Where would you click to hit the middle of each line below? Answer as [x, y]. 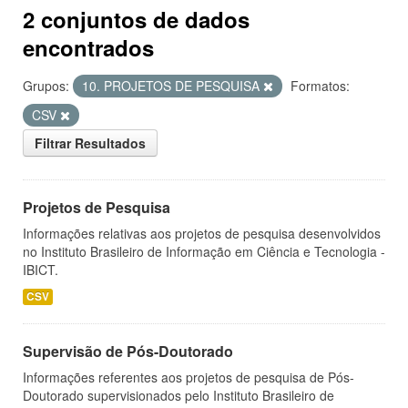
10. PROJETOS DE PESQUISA [173, 86]
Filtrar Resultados [90, 143]
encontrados [88, 47]
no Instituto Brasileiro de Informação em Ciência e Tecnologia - [204, 251]
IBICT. [41, 270]
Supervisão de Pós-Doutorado [128, 351]
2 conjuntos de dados [136, 19]
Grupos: [46, 86]
